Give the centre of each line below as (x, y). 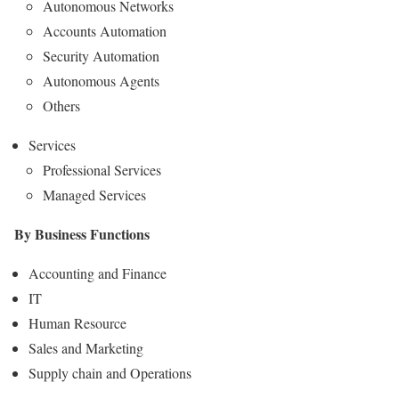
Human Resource (77, 322)
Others (61, 105)
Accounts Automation (105, 30)
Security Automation (101, 55)
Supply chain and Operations (110, 372)
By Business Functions (82, 233)
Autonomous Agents (101, 80)
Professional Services (102, 169)
